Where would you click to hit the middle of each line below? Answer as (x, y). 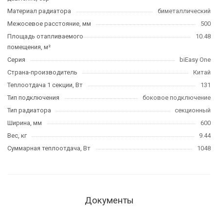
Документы (109, 200)
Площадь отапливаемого (45, 36)
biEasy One (195, 59)
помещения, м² (29, 47)
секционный (193, 110)
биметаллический (184, 11)
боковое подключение (177, 97)
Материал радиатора (39, 11)
